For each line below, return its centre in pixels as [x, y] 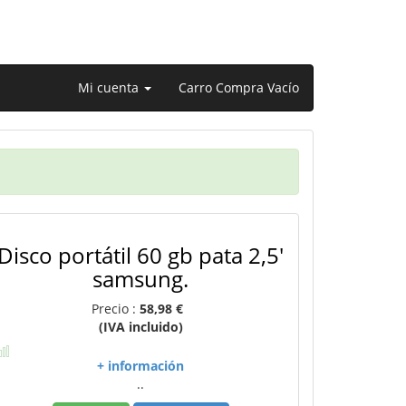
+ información [141, 366]
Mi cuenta [110, 87]
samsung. [141, 279]
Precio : [115, 309]
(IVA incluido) [140, 327]
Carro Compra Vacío [239, 87]
